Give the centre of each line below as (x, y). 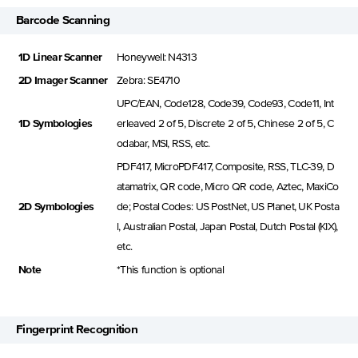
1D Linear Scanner (60, 58)
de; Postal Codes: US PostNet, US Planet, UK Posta (228, 207)
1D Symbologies (56, 124)
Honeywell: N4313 (157, 58)
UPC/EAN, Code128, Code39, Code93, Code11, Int (225, 104)
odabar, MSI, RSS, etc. (163, 144)
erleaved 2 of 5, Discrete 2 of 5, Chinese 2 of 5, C (225, 124)
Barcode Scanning (63, 20)
